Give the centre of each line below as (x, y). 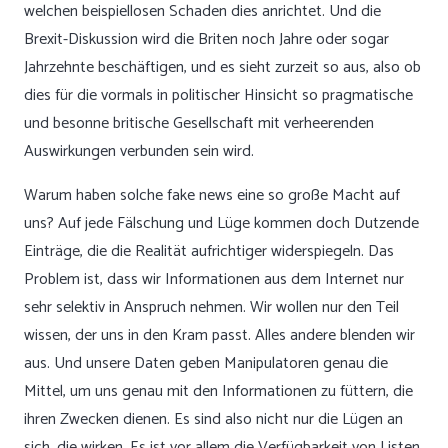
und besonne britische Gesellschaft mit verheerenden (199, 123)
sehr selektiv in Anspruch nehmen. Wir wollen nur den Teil (211, 307)
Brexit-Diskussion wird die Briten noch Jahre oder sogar (206, 39)
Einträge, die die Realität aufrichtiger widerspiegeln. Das (209, 251)
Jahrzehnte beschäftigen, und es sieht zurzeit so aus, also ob (222, 67)
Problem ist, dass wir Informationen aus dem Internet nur (214, 279)
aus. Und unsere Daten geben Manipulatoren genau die (206, 363)
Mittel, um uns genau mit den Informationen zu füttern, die (218, 391)
